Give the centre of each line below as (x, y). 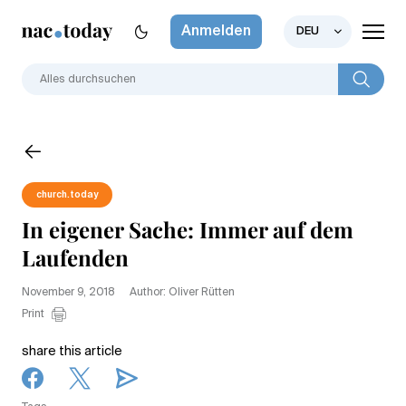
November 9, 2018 (68, 292)
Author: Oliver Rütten (182, 292)
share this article (72, 351)
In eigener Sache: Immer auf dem (188, 229)
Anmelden (216, 32)
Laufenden (75, 257)
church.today (67, 195)
